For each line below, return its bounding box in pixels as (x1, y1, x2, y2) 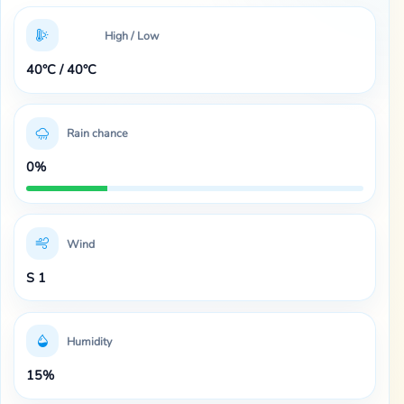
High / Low (104, 27, 159, 43)
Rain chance (66, 125, 128, 142)
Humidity (66, 333, 112, 349)
